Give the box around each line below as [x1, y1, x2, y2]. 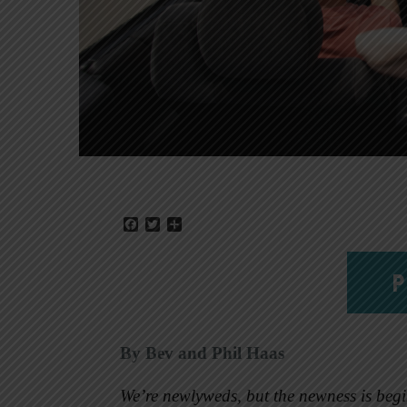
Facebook [138, 215, 194, 232]
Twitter [160, 215, 201, 232]
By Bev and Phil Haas [120, 342, 284, 362]
